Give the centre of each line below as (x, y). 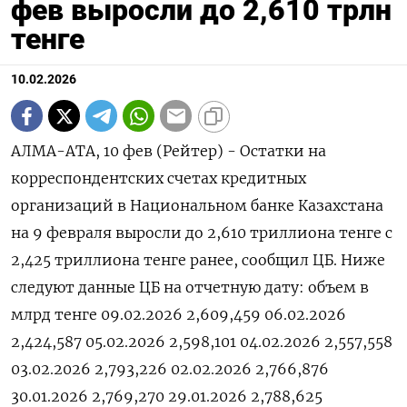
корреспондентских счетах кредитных (159, 179)
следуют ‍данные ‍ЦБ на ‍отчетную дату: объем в (190, 288)
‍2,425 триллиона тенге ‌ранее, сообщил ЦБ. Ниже (198, 260)
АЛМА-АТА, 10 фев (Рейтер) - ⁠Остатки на (169, 151)
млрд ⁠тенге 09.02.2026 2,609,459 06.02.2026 (179, 315)
